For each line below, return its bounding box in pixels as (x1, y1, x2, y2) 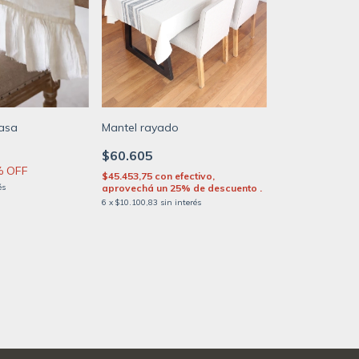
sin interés (159, 197, 201, 208)
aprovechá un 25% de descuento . (101, 182, 262, 195)
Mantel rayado (101, 120, 179, 135)
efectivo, (174, 170, 215, 183)
